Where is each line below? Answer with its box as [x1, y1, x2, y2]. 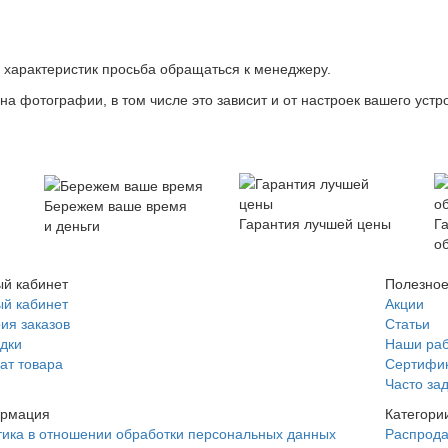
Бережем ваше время [44, 195, 187, 216]
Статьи [385, 313, 431, 333]
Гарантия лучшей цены [239, 213, 391, 233]
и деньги [44, 215, 100, 236]
